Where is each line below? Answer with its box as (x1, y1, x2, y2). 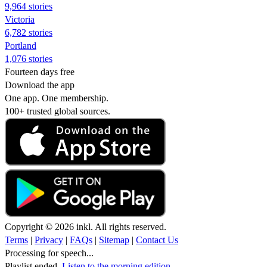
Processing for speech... (5, 247, 94, 258)
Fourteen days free (5, 66, 74, 77)
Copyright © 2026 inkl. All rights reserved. (5, 221, 166, 232)
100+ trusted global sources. (5, 105, 110, 116)
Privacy (35, 234, 63, 245)
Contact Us (136, 234, 178, 245)
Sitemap (99, 234, 129, 245)
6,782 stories (5, 27, 52, 38)
